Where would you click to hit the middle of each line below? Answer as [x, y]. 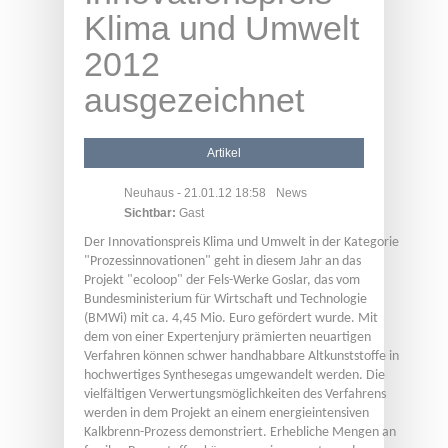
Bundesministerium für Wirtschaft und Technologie [225, 300]
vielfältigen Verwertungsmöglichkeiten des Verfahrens [235, 395]
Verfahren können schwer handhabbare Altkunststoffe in [241, 357]
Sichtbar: [151, 213]
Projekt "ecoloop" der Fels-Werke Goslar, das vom [222, 281]
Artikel [224, 153]
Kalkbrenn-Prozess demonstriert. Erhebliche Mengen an [240, 433]
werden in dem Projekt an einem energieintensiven [226, 414]
